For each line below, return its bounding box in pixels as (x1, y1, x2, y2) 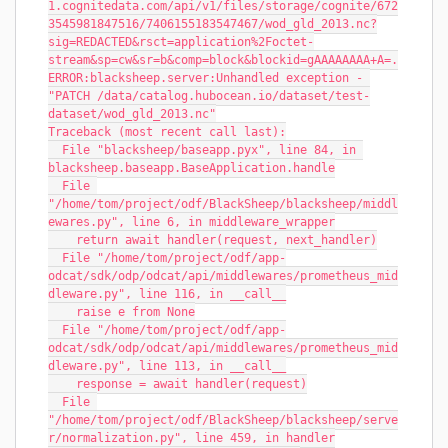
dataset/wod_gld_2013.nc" (48, 107, 216, 121)
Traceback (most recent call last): (48, 125, 286, 139)
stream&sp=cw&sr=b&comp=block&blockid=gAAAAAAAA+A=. (48, 53, 398, 67)
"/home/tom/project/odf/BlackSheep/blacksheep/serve (48, 413, 398, 427)
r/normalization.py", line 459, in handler (48, 431, 335, 445)
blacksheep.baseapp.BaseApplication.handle (48, 161, 335, 175)
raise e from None (76, 305, 195, 319)
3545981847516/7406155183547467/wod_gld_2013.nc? (48, 17, 377, 31)
